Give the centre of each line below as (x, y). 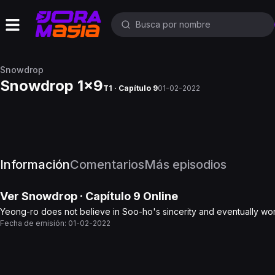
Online (159, 196)
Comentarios (107, 165)
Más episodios (185, 165)
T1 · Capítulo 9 (130, 88)
